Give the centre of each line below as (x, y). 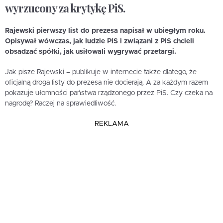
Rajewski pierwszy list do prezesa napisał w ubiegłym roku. (105, 31)
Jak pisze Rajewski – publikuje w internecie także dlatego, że (101, 72)
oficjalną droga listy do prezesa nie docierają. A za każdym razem (107, 82)
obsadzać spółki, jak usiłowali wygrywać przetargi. (91, 52)
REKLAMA (111, 124)
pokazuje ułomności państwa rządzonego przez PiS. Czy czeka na (109, 93)
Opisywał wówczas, (39, 41)
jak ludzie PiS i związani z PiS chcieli (134, 41)
